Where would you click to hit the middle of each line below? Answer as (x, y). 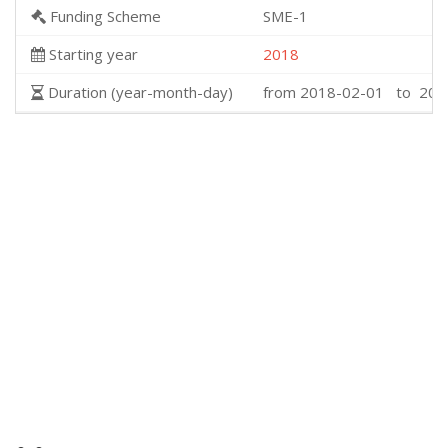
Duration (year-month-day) (138, 92)
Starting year (91, 54)
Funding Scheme (103, 16)
